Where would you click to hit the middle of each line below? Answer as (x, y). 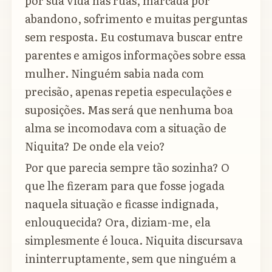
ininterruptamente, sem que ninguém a (131, 259)
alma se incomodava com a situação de (126, 128)
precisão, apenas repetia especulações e (128, 91)
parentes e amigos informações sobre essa (135, 55)
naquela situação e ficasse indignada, (122, 204)
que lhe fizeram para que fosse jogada (125, 186)
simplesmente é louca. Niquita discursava (134, 240)
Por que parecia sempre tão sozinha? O (127, 168)
